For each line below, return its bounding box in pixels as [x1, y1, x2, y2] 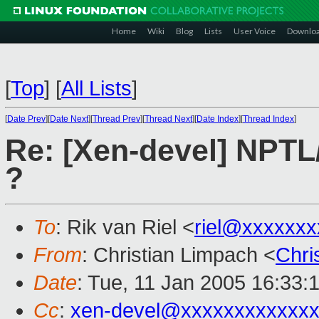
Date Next [50, 114, 88, 124]
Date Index [197, 114, 239, 124]
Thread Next [145, 114, 192, 124]
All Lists [61, 77, 132, 100]
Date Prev [7, 114, 46, 124]
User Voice [234, 26, 276, 36]
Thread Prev [93, 114, 140, 124]
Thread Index [243, 114, 294, 124]
